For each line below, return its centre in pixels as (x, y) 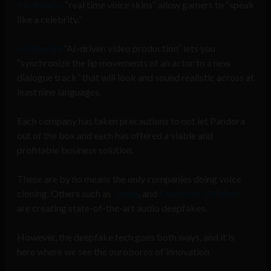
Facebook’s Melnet (199, 194)
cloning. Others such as (65, 194)
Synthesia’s (39, 48)
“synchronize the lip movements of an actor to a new (124, 63)
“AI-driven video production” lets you (139, 48)
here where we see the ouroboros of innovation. (114, 252)
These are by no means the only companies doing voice (129, 179)
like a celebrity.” (49, 19)
